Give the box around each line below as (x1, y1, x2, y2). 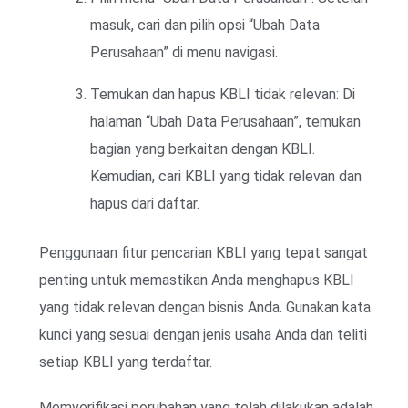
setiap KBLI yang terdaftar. (39, 352, 212, 371)
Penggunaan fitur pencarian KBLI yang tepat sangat (39, 243, 368, 261)
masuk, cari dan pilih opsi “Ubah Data (90, 15, 320, 34)
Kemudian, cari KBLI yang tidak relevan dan (90, 167, 362, 185)
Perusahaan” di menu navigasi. (90, 43, 278, 61)
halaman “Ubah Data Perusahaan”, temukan (90, 112, 361, 130)
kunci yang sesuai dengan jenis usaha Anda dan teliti (39, 325, 367, 343)
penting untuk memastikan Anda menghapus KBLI (39, 270, 354, 289)
